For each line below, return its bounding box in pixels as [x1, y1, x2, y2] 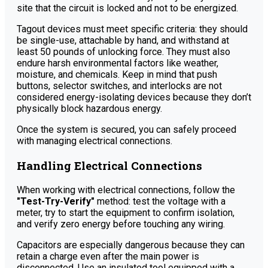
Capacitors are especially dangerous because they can [17, 239, 245, 251]
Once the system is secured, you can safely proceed [17, 124, 236, 136]
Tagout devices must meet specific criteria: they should [17, 23, 248, 35]
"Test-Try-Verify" [17, 195, 95, 207]
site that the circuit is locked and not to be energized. [17, 2, 238, 14]
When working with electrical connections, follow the [17, 184, 235, 196]
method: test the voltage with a [95, 195, 226, 207]
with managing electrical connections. [17, 135, 172, 147]
